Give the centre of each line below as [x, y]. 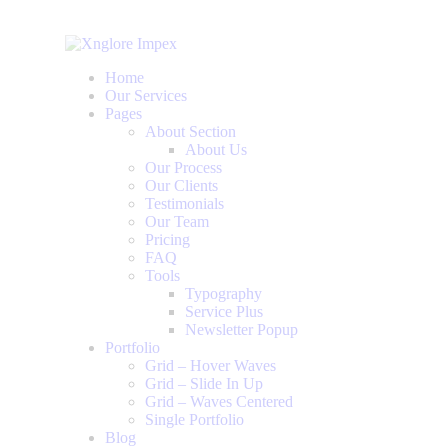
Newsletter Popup [241, 329]
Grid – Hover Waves [210, 365]
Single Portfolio [194, 419]
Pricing [167, 239]
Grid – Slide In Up [204, 383]
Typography [223, 293]
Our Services [146, 95]
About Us [216, 149]
